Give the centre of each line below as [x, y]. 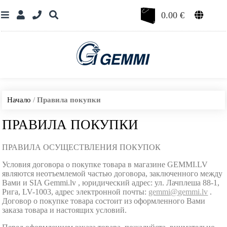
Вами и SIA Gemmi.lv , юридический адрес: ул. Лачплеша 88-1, [111, 183]
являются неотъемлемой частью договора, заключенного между [112, 174]
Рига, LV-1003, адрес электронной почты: [75, 192]
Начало [19, 100]
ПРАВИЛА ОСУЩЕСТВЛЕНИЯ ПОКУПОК [82, 147]
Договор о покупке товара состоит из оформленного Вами [104, 201]
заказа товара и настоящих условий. [65, 210]
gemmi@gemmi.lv [178, 192]
